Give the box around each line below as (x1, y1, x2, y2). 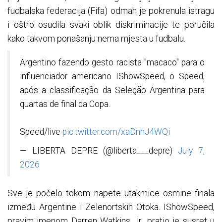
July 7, (178, 146, 205, 156)
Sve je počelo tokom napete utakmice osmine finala (7, 188, 215, 199)
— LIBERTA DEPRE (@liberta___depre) (20, 146, 178, 156)
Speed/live (20, 127, 62, 137)
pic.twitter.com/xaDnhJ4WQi (62, 127, 170, 137)
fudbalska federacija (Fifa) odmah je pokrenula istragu (7, 5, 215, 16)
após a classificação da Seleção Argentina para (20, 85, 205, 96)
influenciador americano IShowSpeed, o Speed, (20, 71, 205, 82)
